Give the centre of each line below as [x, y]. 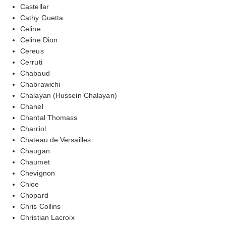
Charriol [33, 128]
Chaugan [35, 151]
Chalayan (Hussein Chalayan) [69, 95]
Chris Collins [41, 206]
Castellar [35, 6]
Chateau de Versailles [56, 139]
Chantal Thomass [49, 117]
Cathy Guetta [42, 17]
